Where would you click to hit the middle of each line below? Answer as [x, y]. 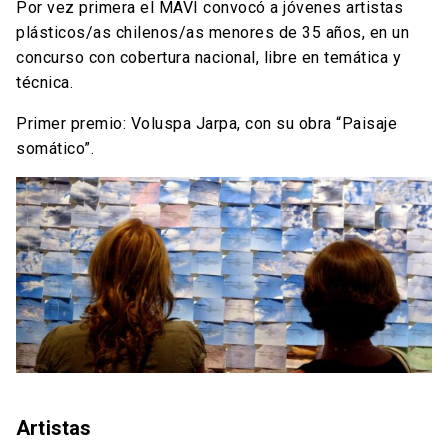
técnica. [44, 83]
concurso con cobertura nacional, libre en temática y [208, 58]
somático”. [55, 149]
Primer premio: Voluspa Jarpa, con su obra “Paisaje [206, 124]
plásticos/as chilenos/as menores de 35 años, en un [212, 33]
